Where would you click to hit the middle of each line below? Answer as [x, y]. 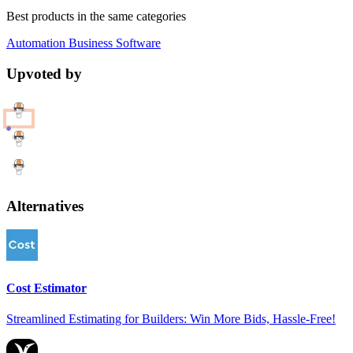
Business [89, 43]
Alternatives [45, 206]
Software [137, 43]
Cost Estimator [46, 288]
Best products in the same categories [96, 17]
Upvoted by [44, 74]
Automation [36, 43]
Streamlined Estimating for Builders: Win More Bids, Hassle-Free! [171, 318]
